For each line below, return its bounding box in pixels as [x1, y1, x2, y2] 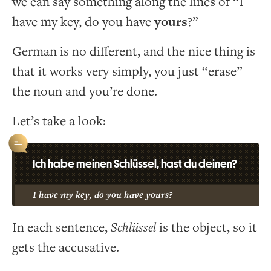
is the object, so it [156, 219, 257, 236]
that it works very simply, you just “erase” [12, 63, 243, 80]
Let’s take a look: [12, 113, 106, 129]
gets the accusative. [12, 239, 119, 256]
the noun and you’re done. [12, 83, 157, 100]
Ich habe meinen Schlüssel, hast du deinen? [33, 157, 237, 169]
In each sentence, [12, 219, 111, 236]
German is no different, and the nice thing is [12, 43, 255, 60]
